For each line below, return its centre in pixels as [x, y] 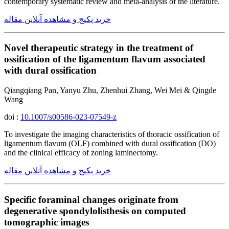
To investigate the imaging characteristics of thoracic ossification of [112, 134]
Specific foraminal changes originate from [91, 199]
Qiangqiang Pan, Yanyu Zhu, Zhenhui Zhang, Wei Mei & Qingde [110, 90]
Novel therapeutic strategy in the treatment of [99, 48]
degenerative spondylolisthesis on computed [95, 211]
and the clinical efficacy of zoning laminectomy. [81, 153]
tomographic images [47, 222]
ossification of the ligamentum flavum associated [105, 59]
